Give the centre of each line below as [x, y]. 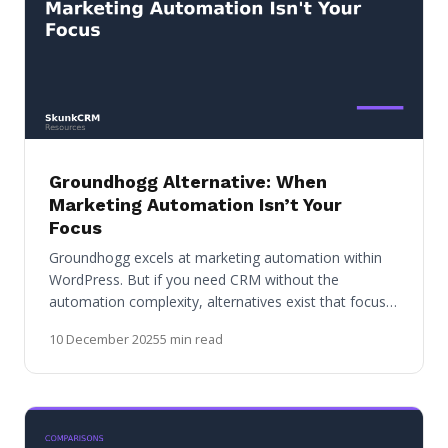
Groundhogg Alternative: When [188, 181]
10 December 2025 [104, 338]
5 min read [191, 338]
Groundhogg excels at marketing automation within [215, 257]
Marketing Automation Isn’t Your [195, 204]
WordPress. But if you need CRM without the [194, 279]
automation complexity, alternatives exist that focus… [223, 301]
